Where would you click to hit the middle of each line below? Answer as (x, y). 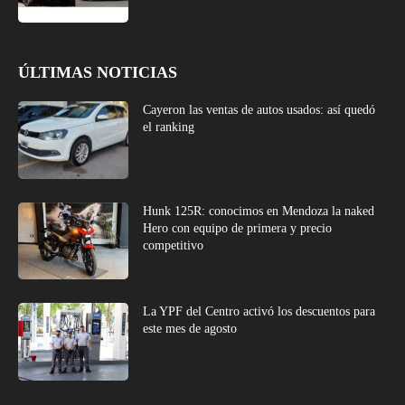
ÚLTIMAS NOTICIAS (98, 72)
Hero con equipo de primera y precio (238, 228)
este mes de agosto (190, 329)
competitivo (174, 245)
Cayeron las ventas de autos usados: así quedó (259, 109)
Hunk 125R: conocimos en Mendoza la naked (259, 211)
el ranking (169, 127)
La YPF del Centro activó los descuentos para (259, 312)
